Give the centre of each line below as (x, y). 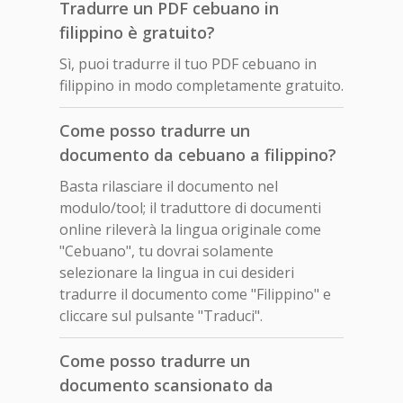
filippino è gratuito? (137, 32)
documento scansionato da (166, 385)
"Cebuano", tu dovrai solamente (166, 251)
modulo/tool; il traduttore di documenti (190, 207)
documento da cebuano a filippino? (198, 154)
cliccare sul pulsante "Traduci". (161, 315)
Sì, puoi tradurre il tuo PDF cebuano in (188, 63)
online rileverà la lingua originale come (190, 229)
